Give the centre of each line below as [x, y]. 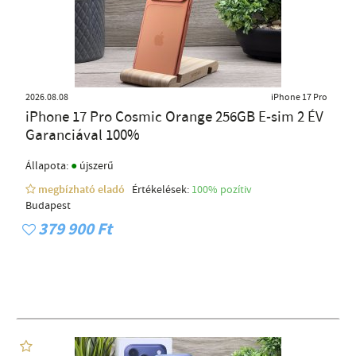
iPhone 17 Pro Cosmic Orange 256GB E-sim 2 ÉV [174, 118]
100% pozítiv [223, 190]
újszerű [95, 166]
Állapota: [48, 166]
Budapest [48, 206]
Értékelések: [159, 190]
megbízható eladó [83, 190]
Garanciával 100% [83, 136]
